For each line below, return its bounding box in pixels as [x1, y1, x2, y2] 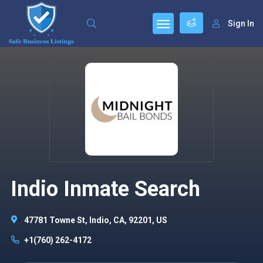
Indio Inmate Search [10, 177, 200, 201]
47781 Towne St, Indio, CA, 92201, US [23, 215, 167, 225]
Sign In [228, 19, 254, 28]
